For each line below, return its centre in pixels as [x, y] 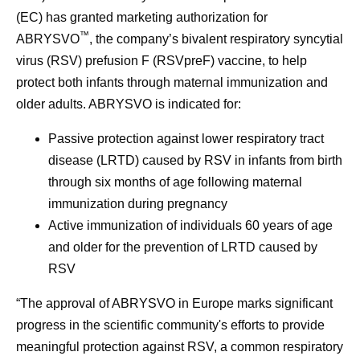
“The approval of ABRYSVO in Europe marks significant [174, 303]
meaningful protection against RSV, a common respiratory [180, 347]
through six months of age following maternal [175, 182]
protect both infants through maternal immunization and [172, 82]
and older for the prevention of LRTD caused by [183, 247]
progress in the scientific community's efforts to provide [170, 325]
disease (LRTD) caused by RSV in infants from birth [195, 160]
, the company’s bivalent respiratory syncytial [216, 39]
